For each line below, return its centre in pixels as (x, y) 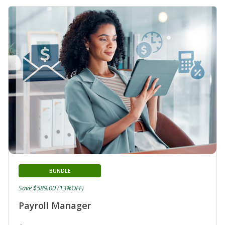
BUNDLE (60, 170)
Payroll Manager (55, 205)
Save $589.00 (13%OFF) (51, 188)
